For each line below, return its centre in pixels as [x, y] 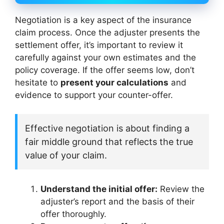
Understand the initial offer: [99, 189]
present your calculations [114, 82]
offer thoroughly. [73, 214]
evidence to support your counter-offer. [94, 95]
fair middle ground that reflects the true [109, 142]
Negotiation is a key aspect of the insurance [103, 20]
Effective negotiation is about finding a [107, 128]
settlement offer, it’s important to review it [99, 45]
